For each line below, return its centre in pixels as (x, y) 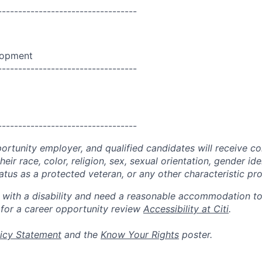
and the (81, 235)
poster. (196, 235)
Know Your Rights (140, 235)
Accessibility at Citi (186, 209)
